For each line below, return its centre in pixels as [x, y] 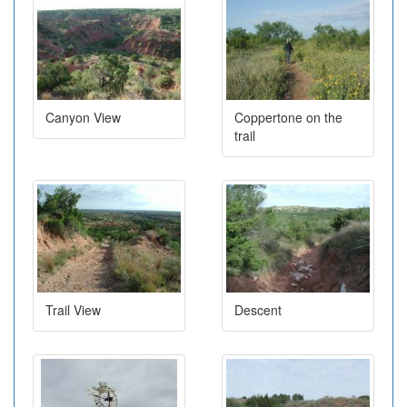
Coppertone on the [288, 118]
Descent [258, 309]
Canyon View [83, 118]
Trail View [73, 309]
